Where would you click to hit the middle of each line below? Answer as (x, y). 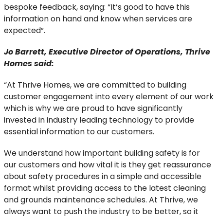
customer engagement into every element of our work (109, 97)
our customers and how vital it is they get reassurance (108, 165)
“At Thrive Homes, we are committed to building (95, 85)
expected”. (25, 30)
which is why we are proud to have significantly (93, 108)
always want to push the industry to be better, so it (101, 211)
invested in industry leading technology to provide (99, 120)
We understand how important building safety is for (102, 153)
